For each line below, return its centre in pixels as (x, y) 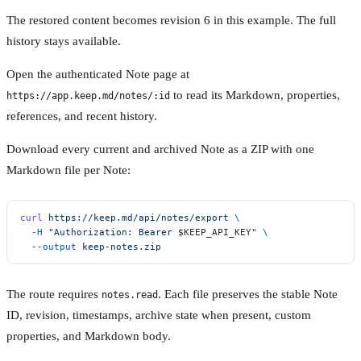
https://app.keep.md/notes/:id (88, 95)
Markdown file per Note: (68, 170)
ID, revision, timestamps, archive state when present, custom (159, 315)
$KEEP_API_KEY (215, 232)
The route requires (54, 294)
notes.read (130, 295)
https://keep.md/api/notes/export (136, 217)
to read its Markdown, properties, (255, 95)
